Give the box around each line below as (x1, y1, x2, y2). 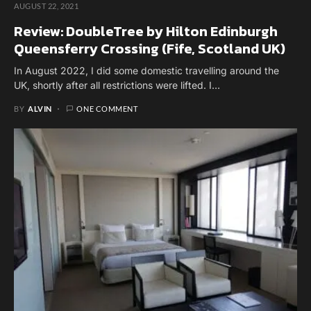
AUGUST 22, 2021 (14, 1, 79, 10)
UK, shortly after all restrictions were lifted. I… (14, 79, 220, 91)
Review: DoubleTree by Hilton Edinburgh (14, 21, 278, 42)
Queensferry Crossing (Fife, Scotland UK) (14, 38, 285, 59)
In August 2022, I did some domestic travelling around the (14, 65, 279, 76)
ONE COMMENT (76, 104, 138, 113)
